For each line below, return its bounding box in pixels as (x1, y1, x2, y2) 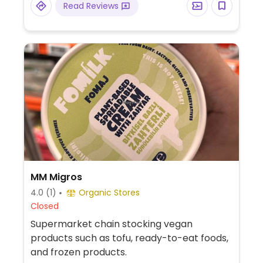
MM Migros (30, 170, 82, 184)
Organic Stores (78, 187, 140, 199)
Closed (30, 200, 59, 213)
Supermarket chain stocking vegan (30, 217, 193, 231)
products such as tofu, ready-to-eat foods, (30, 231, 228, 245)
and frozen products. (30, 245, 127, 259)
